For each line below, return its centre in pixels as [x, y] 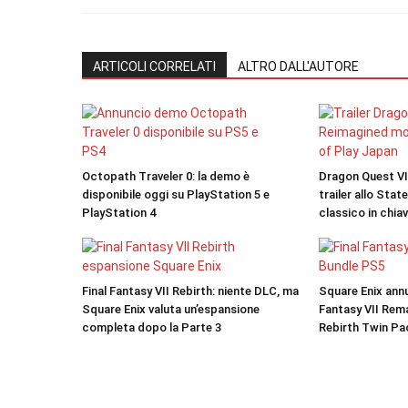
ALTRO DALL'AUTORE [298, 66]
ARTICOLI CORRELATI [154, 66]
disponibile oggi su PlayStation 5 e [176, 194]
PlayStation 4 [119, 213]
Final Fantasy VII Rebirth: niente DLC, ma [190, 291]
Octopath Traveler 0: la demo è [166, 176]
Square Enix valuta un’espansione [171, 309]
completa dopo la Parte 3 [152, 327]
